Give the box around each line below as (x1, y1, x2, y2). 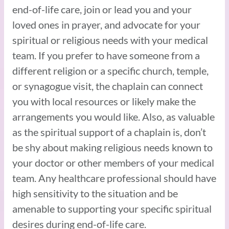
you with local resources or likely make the (12, 95, 196, 107)
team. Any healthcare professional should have (12, 171, 216, 184)
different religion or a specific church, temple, (12, 64, 209, 77)
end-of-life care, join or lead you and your (12, 3, 192, 15)
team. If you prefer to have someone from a (12, 49, 200, 61)
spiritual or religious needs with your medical (12, 33, 208, 46)
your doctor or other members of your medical (12, 156, 214, 169)
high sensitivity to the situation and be (12, 187, 178, 199)
